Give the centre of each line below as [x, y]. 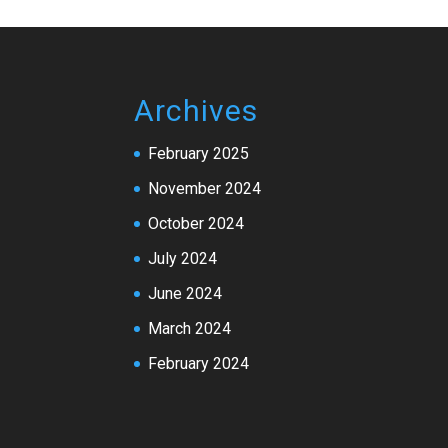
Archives [196, 111]
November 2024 [205, 189]
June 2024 [185, 294]
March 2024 [190, 329]
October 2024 [196, 224]
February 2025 [199, 154]
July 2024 [183, 259]
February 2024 [199, 364]
